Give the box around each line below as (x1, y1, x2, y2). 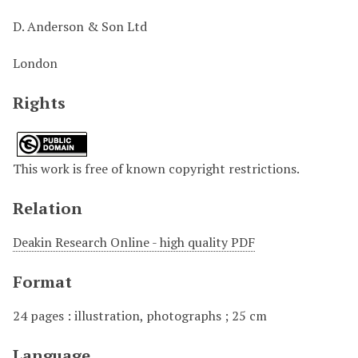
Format (13, 271, 72, 293)
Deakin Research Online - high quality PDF (13, 233, 255, 252)
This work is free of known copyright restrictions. (13, 160, 300, 178)
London (13, 54, 58, 73)
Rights (13, 92, 66, 114)
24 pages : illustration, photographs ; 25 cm (13, 307, 267, 325)
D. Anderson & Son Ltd (13, 18, 147, 36)
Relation (13, 197, 82, 220)
